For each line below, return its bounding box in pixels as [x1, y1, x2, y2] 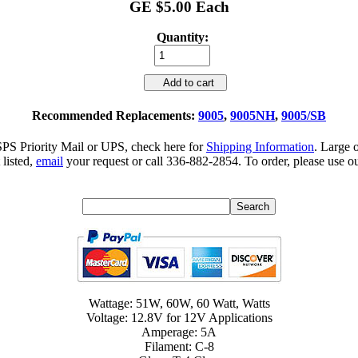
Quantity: [156, 30, 209, 45]
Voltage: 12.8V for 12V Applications [86, 310, 272, 324]
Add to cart [150, 77, 221, 89]
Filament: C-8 [144, 339, 214, 353]
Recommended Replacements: [32, 108, 198, 122]
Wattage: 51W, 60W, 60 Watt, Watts [88, 296, 270, 310]
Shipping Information [206, 139, 314, 153]
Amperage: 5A [141, 324, 217, 339]
